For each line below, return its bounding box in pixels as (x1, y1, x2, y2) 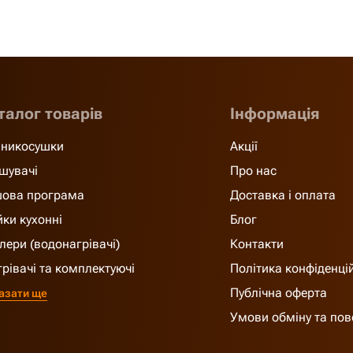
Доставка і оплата (229, 188, 336, 203)
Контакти (229, 236, 284, 251)
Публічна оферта (229, 285, 327, 300)
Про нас (229, 163, 277, 178)
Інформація (229, 104, 319, 123)
